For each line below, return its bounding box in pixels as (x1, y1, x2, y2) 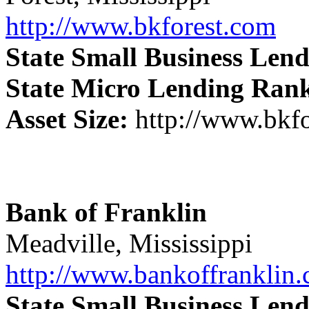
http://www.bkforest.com (6, 10, 276, 41)
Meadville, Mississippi (6, 228, 252, 258)
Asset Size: (6, 103, 128, 134)
